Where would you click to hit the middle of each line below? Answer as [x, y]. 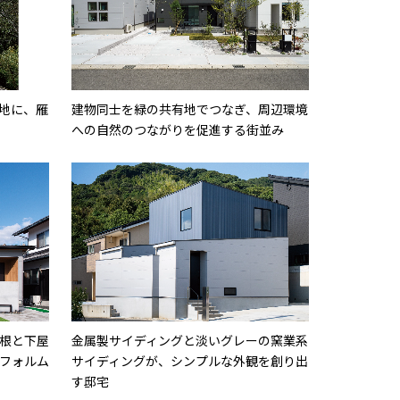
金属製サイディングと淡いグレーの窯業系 [189, 341]
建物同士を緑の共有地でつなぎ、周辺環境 [189, 109]
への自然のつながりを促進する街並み [177, 130]
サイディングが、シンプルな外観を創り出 [189, 361]
